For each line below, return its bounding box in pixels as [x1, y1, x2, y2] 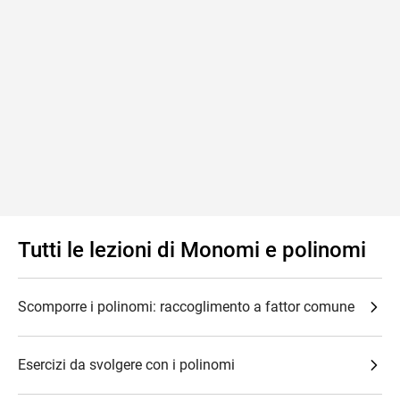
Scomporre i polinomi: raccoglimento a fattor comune [18, 298, 354, 315]
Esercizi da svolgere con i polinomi [18, 356, 235, 373]
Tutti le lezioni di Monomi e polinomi [18, 237, 366, 262]
